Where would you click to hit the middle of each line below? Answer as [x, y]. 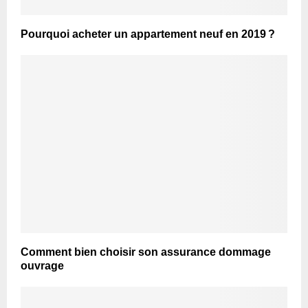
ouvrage [42, 265]
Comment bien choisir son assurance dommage [146, 252]
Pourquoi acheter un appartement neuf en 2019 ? [148, 34]
